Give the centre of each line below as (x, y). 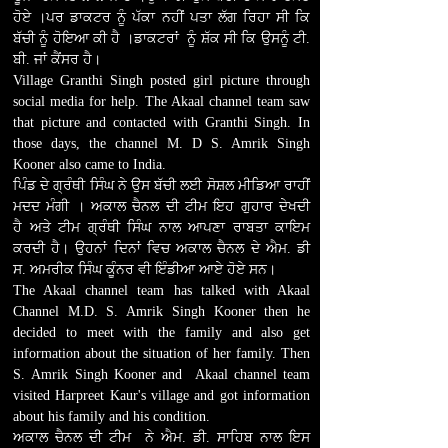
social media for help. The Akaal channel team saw (161, 101)
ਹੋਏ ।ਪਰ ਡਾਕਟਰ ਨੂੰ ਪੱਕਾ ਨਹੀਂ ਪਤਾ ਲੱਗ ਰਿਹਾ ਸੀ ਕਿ (161, 17)
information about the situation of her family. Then (161, 353)
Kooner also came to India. (89, 164)
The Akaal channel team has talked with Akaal (161, 290)
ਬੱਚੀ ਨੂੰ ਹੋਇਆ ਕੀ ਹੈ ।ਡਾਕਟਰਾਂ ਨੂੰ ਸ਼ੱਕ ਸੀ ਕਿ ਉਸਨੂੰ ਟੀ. (161, 38)
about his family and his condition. (111, 416)
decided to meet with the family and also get (161, 332)
